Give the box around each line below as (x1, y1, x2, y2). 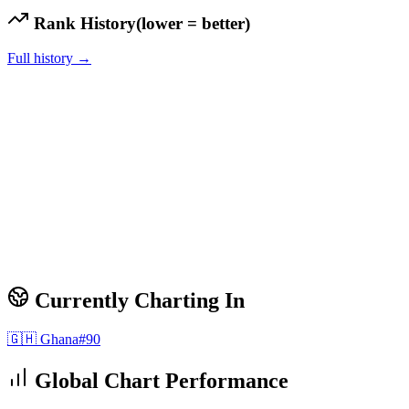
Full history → (7, 50, 91, 67)
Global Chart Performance (29, 369, 288, 393)
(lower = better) (136, 13, 250, 33)
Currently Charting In (29, 288, 245, 313)
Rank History (29, 13, 136, 33)
